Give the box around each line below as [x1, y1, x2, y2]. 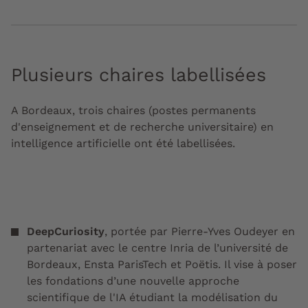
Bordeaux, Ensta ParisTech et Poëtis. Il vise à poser [27, 257, 297, 271]
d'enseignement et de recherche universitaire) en [11, 120, 274, 133]
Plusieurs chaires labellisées [11, 63, 266, 86]
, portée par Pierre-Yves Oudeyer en [104, 224, 295, 238]
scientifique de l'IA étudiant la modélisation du [27, 290, 278, 304]
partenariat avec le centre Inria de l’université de [27, 241, 288, 254]
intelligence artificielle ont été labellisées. [11, 136, 239, 150]
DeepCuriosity [27, 224, 104, 238]
